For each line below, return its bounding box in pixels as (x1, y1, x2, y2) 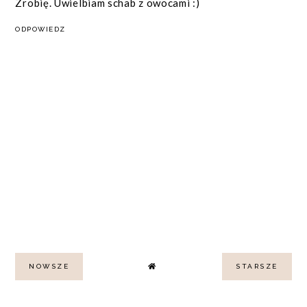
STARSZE (236, 262, 278, 270)
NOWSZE (29, 262, 70, 270)
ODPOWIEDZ (15, 25, 66, 33)
